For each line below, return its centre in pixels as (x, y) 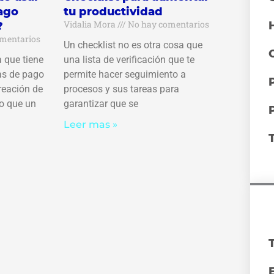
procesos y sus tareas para (121, 89)
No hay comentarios (167, 24)
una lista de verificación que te (129, 60)
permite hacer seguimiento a (124, 75)
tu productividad (113, 12)
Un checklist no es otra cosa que (133, 45)
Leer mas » (90, 125)
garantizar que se (101, 104)
